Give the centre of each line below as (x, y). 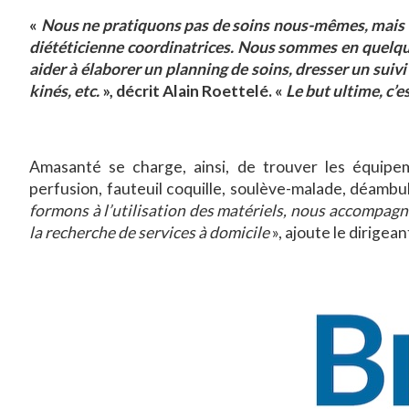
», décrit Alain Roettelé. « (194, 91)
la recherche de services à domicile (149, 233)
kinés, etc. (66, 91)
